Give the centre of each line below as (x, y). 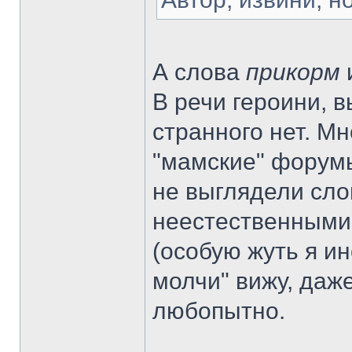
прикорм (293, 72)
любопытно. (219, 311)
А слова (199, 72)
